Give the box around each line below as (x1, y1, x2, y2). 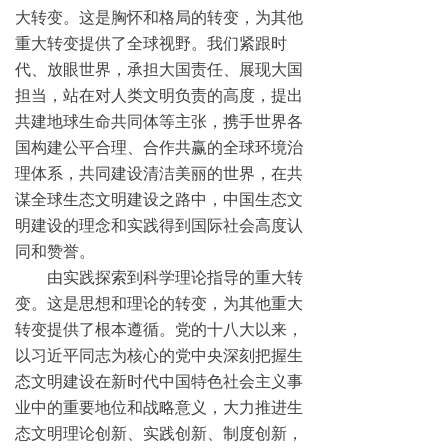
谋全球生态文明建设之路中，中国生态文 (15, 188, 303, 210)
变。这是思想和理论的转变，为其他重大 (15, 292, 303, 314)
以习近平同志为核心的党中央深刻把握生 (15, 344, 303, 366)
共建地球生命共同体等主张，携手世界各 (15, 110, 303, 132)
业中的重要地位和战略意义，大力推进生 (15, 396, 303, 418)
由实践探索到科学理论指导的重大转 (15, 266, 303, 288)
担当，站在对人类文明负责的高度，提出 (15, 84, 303, 106)
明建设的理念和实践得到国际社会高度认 (15, 214, 303, 236)
